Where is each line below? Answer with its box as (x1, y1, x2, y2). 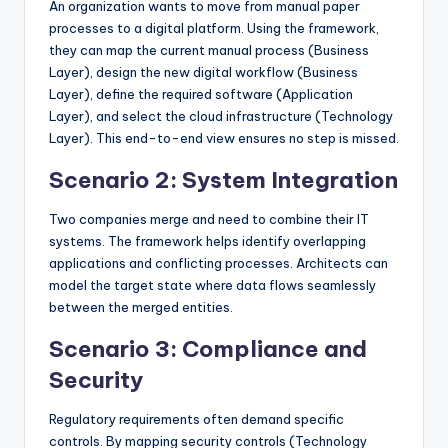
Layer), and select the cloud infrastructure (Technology (49, 107, 393, 124)
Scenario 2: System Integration (49, 165, 398, 194)
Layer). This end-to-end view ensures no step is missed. (49, 129, 399, 146)
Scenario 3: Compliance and (49, 334, 367, 363)
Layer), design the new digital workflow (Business (49, 63, 358, 80)
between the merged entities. (49, 298, 233, 315)
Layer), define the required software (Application (49, 85, 353, 102)
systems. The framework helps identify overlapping (49, 232, 366, 249)
